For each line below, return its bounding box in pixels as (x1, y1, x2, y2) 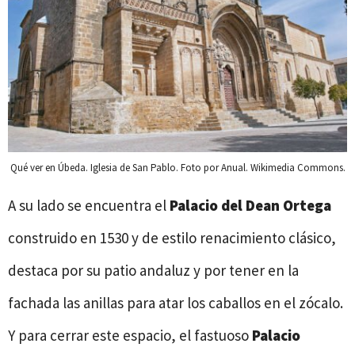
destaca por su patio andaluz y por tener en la (8, 260, 299, 280)
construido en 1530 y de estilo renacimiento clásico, (8, 227, 336, 247)
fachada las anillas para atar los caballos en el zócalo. (8, 292, 343, 312)
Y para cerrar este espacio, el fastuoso (8, 325, 252, 345)
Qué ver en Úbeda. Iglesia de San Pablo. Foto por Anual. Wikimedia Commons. (10, 160, 345, 174)
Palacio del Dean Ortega (170, 195, 331, 215)
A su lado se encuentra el (8, 195, 170, 215)
